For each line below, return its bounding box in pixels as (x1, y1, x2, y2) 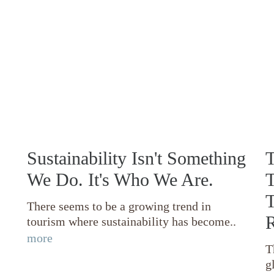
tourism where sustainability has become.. (27, 214, 236, 228)
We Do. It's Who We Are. (27, 169, 213, 190)
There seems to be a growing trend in (27, 199, 211, 213)
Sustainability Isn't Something (27, 147, 246, 168)
